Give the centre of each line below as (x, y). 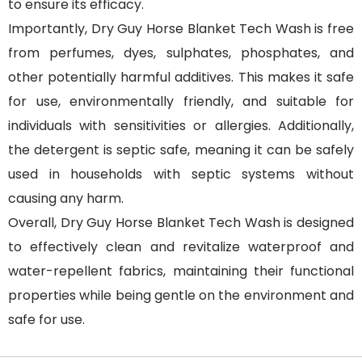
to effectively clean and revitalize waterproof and (181, 246)
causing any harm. (66, 198)
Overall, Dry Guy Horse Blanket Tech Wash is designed (181, 222)
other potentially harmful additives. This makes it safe (181, 77)
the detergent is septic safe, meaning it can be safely (181, 149)
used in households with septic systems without (181, 174)
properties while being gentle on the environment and (181, 295)
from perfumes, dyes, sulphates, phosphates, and (181, 53)
